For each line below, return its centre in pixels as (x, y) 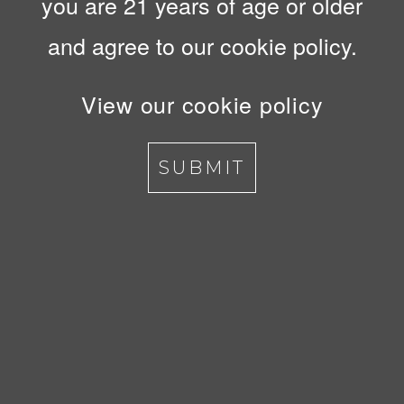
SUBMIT (202, 168)
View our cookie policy (202, 104)
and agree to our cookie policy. (202, 46)
